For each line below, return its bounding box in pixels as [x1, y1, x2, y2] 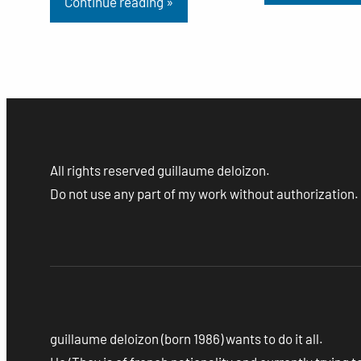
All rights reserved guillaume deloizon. [49, 162, 270, 179]
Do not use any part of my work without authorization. [49, 185, 359, 202]
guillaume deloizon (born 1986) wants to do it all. [49, 330, 323, 346]
